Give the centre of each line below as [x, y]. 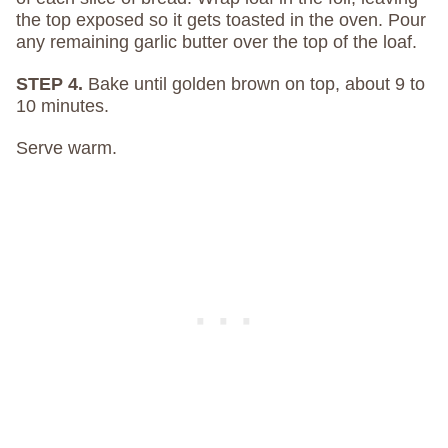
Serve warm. [66, 148]
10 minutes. [62, 106]
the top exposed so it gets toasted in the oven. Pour [221, 20]
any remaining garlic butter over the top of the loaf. [216, 42]
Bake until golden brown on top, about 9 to [256, 84]
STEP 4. [52, 84]
